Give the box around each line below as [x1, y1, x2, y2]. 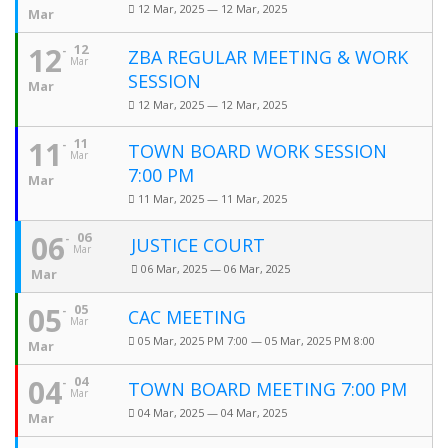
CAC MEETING [128, 305, 246, 329]
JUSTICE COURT [131, 233, 265, 257]
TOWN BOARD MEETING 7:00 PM [128, 377, 407, 401]
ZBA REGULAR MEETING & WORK [128, 45, 408, 69]
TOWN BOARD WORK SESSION [128, 139, 387, 163]
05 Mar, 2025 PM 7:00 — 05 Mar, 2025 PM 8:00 [135, 333, 378, 348]
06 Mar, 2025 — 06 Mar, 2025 [138, 261, 293, 276]
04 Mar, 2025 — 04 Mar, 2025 [135, 405, 290, 420]
